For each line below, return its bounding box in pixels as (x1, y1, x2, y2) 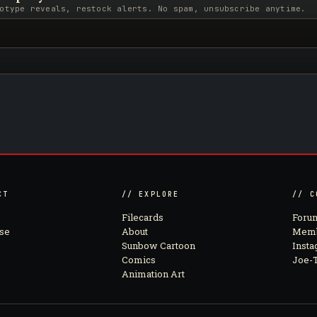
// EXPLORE (121, 190, 180, 199)
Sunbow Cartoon (121, 239, 195, 252)
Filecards (121, 211, 163, 224)
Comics (121, 253, 156, 266)
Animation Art (121, 267, 185, 280)
